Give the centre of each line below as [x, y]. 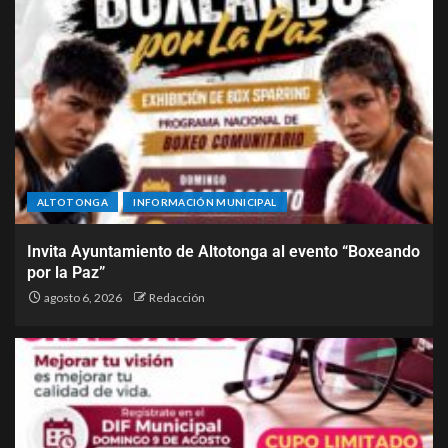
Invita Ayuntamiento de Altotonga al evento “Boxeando [223, 251]
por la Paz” [66, 272]
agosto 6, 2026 [82, 297]
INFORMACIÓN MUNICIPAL [205, 201]
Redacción [177, 297]
